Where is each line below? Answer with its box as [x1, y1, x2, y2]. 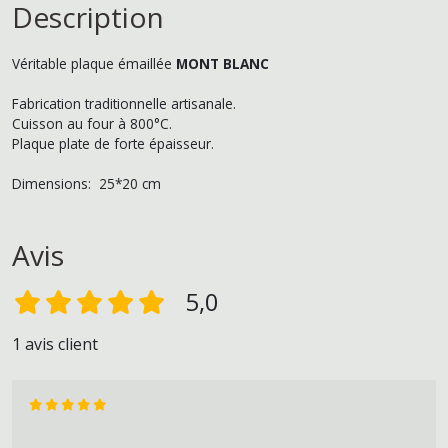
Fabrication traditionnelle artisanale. [12, 93, 236, 113]
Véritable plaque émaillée [12, 53, 176, 73]
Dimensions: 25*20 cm [12, 173, 161, 193]
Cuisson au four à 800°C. [12, 113, 172, 133]
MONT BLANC [176, 53, 269, 73]
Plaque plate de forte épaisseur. [12, 133, 214, 153]
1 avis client [12, 332, 98, 355]
